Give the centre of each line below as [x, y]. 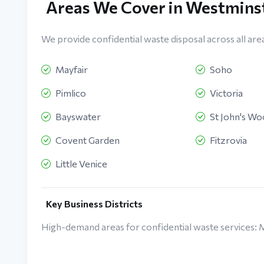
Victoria [226, 93]
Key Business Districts [94, 204]
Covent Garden [87, 140]
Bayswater [78, 117]
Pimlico [70, 93]
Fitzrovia [228, 140]
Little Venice [81, 164]
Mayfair [71, 70]
